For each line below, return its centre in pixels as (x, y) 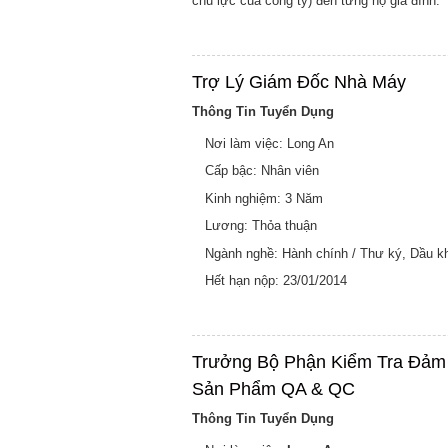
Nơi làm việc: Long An (269, 143)
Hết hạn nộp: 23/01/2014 (276, 281)
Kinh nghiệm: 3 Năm (264, 198)
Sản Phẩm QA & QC (273, 389)
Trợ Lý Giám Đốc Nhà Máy (299, 82)
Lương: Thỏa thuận (261, 226)
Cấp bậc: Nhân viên (262, 171)
